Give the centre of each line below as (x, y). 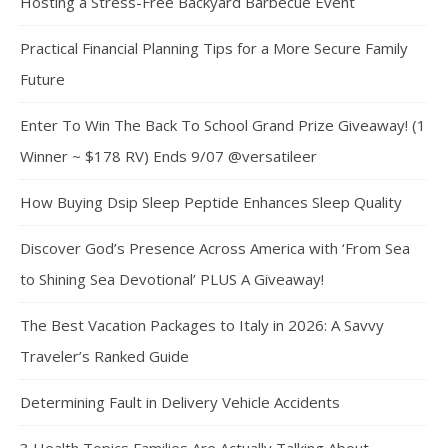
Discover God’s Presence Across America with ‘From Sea (215, 247)
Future (42, 78)
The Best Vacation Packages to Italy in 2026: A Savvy (202, 324)
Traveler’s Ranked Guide (104, 355)
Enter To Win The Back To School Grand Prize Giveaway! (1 (223, 124)
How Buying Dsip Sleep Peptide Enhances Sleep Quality (211, 201)
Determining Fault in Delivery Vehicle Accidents (180, 401)
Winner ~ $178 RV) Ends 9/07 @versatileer (168, 155)
